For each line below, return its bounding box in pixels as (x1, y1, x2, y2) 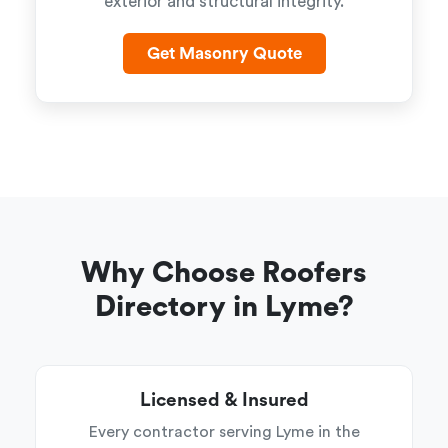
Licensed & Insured (139, 391, 309, 410)
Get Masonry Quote (146, 45, 302, 62)
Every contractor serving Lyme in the (88, 424, 360, 440)
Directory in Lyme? (94, 293, 354, 322)
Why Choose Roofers (81, 259, 367, 288)
